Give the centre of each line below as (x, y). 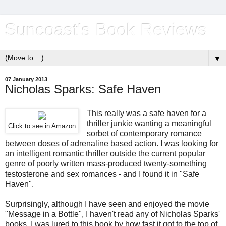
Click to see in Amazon (42, 126)
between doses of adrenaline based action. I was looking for (112, 143)
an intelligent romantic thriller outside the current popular (105, 153)
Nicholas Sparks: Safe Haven (83, 89)
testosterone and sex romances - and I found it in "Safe (102, 174)
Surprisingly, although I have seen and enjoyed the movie (107, 204)
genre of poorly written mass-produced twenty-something (106, 163)
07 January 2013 (26, 79)
